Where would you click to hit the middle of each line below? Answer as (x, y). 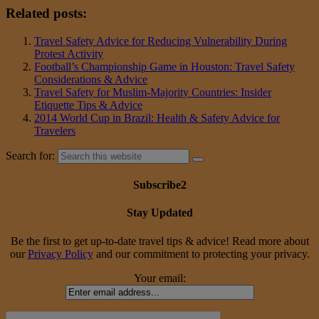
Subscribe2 (159, 185)
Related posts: (46, 14)
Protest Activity (69, 53)
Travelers (55, 130)
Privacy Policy (60, 253)
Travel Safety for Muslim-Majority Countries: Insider (153, 92)
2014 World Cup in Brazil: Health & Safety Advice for (157, 117)
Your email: (159, 278)
